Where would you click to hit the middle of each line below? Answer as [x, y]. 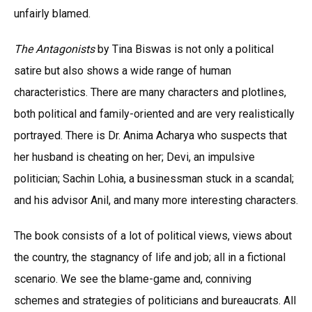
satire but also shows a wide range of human [123, 70]
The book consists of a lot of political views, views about [153, 235]
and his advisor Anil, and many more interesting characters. [156, 200]
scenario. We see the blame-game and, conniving [133, 279]
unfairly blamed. [52, 13]
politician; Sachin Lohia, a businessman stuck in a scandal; [154, 178]
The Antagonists [54, 49]
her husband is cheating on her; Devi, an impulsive [134, 157]
